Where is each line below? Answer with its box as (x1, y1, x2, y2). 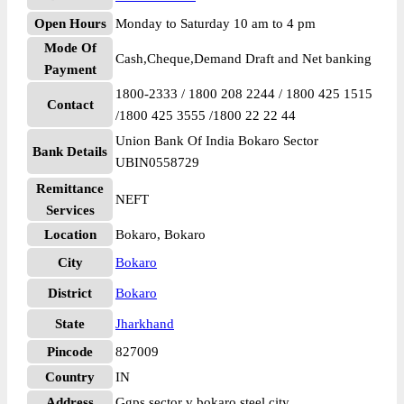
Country (45, 370, 95, 384)
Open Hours (33, 16, 106, 31)
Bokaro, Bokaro (115, 227, 206, 242)
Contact (46, 97, 94, 112)
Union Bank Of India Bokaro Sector (115, 133, 318, 148)
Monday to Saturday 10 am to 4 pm (115, 16, 316, 31)
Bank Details (32, 144, 107, 159)
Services (45, 203, 95, 217)
